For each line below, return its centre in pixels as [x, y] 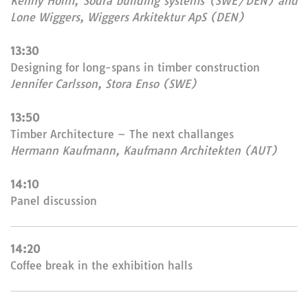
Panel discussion [54, 201]
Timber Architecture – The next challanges [122, 134]
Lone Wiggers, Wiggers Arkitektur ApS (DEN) [127, 17]
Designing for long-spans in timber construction [135, 67]
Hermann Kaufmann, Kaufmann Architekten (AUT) [144, 151]
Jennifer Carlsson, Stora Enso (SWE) [103, 84]
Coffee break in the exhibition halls [101, 265]
